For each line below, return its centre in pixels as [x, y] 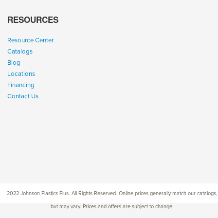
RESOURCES [33, 19]
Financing [21, 85]
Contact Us [23, 96]
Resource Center [30, 40]
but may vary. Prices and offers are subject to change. [112, 206]
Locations [21, 74]
